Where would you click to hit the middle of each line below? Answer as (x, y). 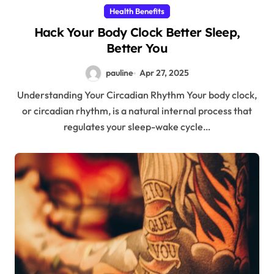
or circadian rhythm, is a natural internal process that (137, 111)
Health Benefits (137, 11)
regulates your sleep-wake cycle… (137, 127)
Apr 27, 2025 (165, 73)
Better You (137, 48)
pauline (119, 73)
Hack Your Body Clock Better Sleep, (137, 32)
